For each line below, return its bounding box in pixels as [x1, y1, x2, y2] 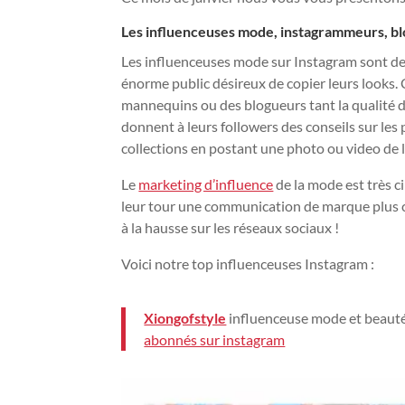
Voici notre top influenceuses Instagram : [121, 254, 375, 272]
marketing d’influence [138, 174, 274, 193]
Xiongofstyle [144, 308, 227, 326]
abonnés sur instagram [144, 330, 286, 348]
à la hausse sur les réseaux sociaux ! [121, 218, 340, 236]
